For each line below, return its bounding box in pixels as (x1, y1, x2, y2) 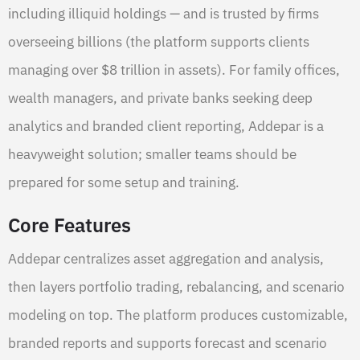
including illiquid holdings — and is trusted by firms (8, 5, 319, 23)
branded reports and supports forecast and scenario (8, 334, 327, 353)
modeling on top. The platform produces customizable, (8, 306, 348, 325)
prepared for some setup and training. (8, 174, 239, 192)
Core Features (8, 212, 131, 239)
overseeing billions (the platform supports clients (8, 33, 309, 51)
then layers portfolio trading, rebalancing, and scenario (8, 278, 345, 297)
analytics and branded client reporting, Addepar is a (8, 117, 324, 136)
